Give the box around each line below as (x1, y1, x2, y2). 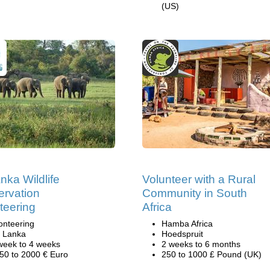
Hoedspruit (162, 229, 203, 239)
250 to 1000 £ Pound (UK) (162, 250, 262, 259)
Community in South (142, 187, 247, 199)
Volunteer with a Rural (142, 173, 256, 186)
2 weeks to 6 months (162, 239, 240, 249)
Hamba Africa (162, 219, 213, 228)
